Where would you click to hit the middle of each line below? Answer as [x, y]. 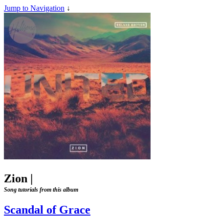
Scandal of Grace [47, 209]
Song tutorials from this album [41, 189]
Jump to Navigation [34, 8]
